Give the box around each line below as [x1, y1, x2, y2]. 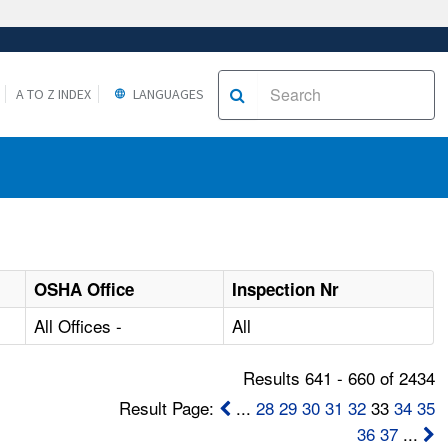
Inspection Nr [232, 277, 340, 302]
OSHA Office [34, 277, 135, 302]
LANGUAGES [129, 84, 204, 103]
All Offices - [34, 313, 123, 339]
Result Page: [118, 395, 219, 421]
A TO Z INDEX [15, 84, 91, 103]
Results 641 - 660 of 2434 [242, 365, 435, 391]
